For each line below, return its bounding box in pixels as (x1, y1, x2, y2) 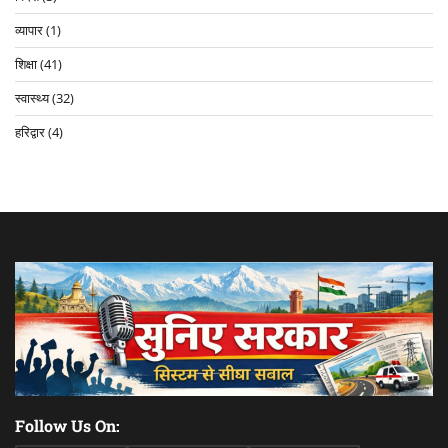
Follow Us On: (15, 414, 120, 436)
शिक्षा (15, 55, 37, 74)
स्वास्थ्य (15, 89, 49, 108)
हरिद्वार (15, 123, 45, 142)
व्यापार (15, 21, 43, 40)
